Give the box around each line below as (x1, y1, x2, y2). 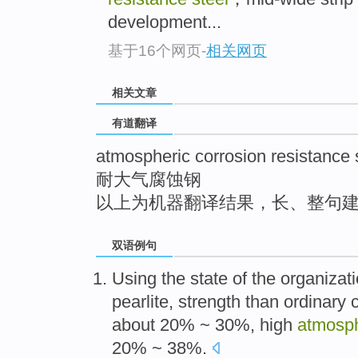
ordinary (284, 292, 346, 312)
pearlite (112, 292, 169, 312)
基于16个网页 (108, 42, 201, 59)
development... (108, 12, 221, 33)
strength (178, 292, 241, 312)
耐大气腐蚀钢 (96, 169, 201, 190)
